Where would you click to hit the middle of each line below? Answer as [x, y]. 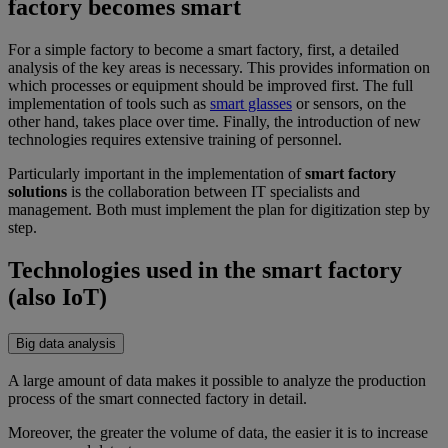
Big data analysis [66, 343]
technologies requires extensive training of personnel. [175, 139]
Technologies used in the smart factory [205, 269]
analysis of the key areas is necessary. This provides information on [219, 67]
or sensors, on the [349, 103]
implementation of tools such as [109, 103]
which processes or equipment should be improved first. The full [210, 85]
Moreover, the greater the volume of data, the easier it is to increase [218, 433]
